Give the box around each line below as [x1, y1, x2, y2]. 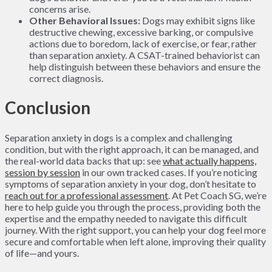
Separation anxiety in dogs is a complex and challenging [5, 132, 233, 144]
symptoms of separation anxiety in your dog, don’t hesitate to [5, 178, 256, 190]
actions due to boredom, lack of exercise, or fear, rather [29, 37, 257, 49]
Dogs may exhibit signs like [140, 14, 255, 26]
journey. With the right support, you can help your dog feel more [5, 224, 266, 236]
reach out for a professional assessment [5, 189, 168, 202]
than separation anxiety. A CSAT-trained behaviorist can [29, 49, 260, 61]
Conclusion [5, 97, 90, 118]
